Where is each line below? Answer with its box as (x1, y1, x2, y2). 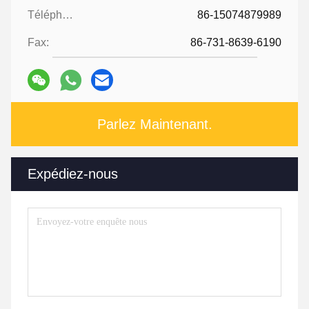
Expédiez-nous (28, 166, 118, 182)
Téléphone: (62, 9, 73, 21)
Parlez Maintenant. (97, 117, 212, 132)
